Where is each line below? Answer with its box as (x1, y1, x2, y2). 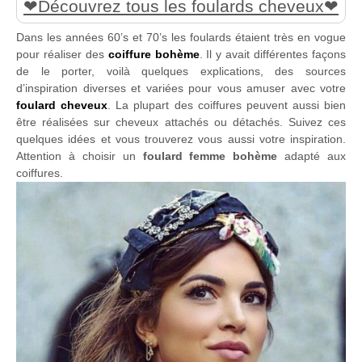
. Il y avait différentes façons (199, 47, 347, 61)
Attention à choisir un (16, 149, 143, 162)
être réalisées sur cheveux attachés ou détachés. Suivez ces (16, 115, 346, 128)
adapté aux (277, 149, 346, 162)
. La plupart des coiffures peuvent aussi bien (107, 98, 346, 112)
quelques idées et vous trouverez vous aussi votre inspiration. (16, 132, 346, 145)
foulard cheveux (16, 98, 108, 112)
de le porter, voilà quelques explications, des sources (16, 64, 346, 78)
